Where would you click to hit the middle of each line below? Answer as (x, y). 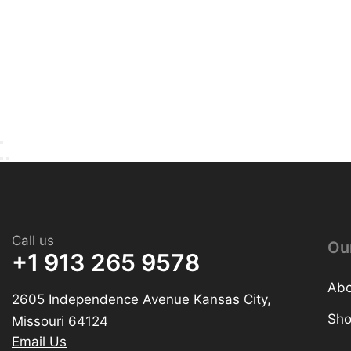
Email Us (39, 341)
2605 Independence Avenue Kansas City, (141, 299)
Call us (33, 240)
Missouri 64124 (60, 321)
